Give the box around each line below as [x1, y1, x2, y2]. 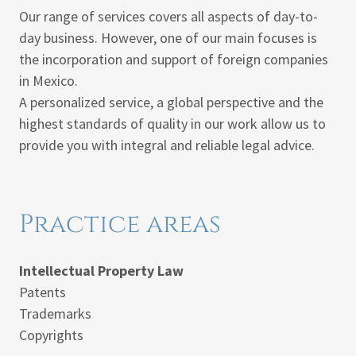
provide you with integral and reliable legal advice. [19, 136, 315, 154]
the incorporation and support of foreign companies [19, 50, 328, 68]
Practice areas [19, 207, 221, 242]
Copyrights [19, 326, 83, 344]
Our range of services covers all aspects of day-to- [19, 7, 318, 25]
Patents [19, 283, 69, 301]
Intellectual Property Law [19, 261, 184, 280]
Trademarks [19, 304, 91, 323]
